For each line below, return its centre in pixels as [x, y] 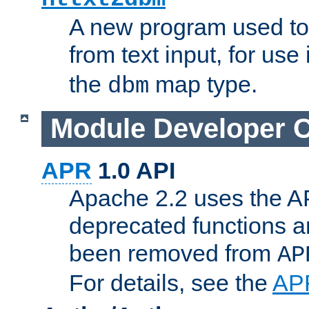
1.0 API [133, 170]
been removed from [173, 253]
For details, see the [171, 282]
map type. [203, 84]
